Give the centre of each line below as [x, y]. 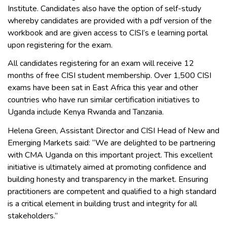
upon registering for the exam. [60, 45]
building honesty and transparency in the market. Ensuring [108, 179]
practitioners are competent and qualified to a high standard [112, 191]
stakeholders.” [33, 216]
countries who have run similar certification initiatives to [104, 100]
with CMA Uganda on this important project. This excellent [110, 155]
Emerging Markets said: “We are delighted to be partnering [111, 143]
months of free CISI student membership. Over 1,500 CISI [109, 76]
